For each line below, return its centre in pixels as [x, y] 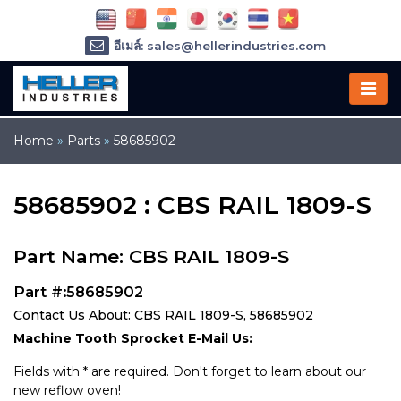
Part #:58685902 [78, 292]
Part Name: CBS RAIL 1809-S [151, 256]
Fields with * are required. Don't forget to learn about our [190, 371]
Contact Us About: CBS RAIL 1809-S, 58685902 [163, 315]
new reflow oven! [67, 390]
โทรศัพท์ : [134, 98]
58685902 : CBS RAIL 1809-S [192, 205]
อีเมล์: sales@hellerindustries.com [219, 46]
